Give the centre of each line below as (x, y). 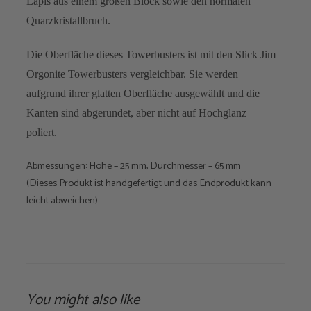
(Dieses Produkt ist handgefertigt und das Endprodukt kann (149, 183)
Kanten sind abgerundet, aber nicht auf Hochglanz (136, 113)
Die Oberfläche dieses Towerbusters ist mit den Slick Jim (151, 55)
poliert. (42, 133)
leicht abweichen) (62, 200)
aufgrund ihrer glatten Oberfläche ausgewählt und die (143, 94)
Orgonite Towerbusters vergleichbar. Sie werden (132, 74)
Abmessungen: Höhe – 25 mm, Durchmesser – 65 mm (134, 166)
